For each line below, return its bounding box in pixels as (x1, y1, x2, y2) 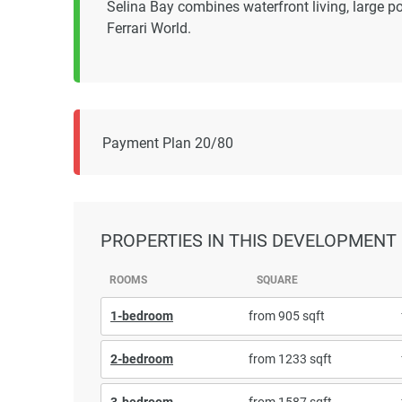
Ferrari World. (107, 20, 191, 37)
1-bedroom (110, 308, 173, 323)
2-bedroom (110, 351, 173, 366)
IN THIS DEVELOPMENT (207, 230, 397, 251)
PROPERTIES (100, 230, 207, 251)
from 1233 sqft (248, 351, 332, 366)
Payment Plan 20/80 (102, 135, 233, 152)
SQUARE (257, 273, 298, 286)
